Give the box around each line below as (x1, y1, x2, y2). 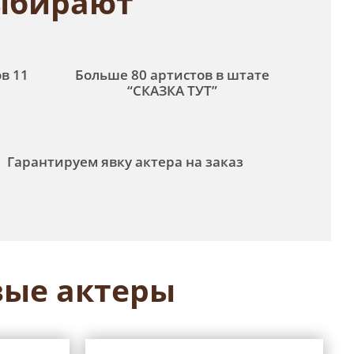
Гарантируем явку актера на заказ (7, 153, 243, 171)
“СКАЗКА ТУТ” (127, 81, 218, 100)
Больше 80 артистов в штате (75, 66, 270, 84)
